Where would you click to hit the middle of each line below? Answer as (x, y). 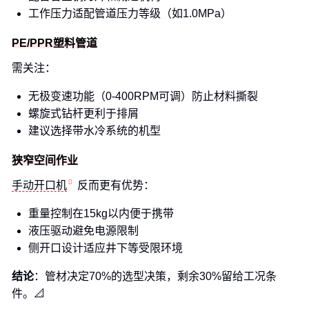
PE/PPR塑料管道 (54, 43)
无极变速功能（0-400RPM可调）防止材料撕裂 (143, 96)
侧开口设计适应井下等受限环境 (106, 248)
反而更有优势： (116, 185)
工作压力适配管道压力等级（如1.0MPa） (130, 13)
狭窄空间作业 (45, 160)
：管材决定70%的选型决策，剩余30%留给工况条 (155, 276)
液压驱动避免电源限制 (83, 231)
